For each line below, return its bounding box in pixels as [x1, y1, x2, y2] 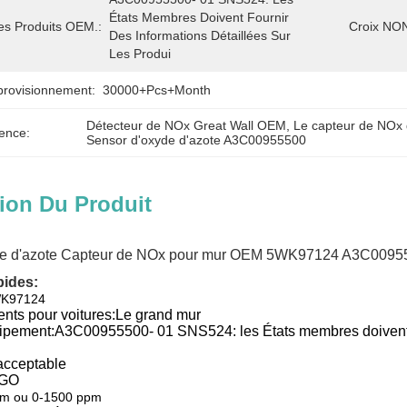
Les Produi [109, 46, 171, 61]
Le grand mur [115, 307, 201, 323]
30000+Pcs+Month [103, 83, 211, 97]
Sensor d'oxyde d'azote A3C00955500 [86, 133, 307, 147]
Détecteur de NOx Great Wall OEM [86, 118, 287, 133]
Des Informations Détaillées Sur [109, 28, 291, 43]
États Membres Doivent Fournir [109, 10, 289, 25]
